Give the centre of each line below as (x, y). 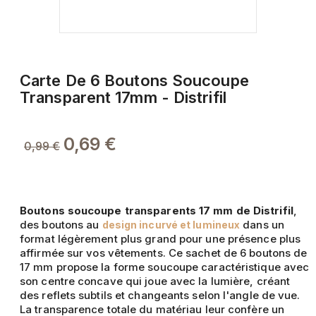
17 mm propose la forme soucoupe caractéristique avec (165, 267)
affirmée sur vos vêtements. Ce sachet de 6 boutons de (164, 253)
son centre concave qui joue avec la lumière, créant (155, 281)
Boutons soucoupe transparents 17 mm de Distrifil (157, 211)
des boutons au (61, 225)
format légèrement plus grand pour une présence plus (160, 239)
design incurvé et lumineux (171, 225)
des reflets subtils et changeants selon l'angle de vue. (160, 296)
